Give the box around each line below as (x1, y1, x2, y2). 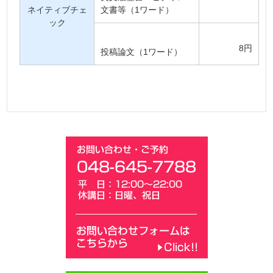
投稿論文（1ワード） (101, 47, 183, 57)
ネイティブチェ (27, 5, 87, 15)
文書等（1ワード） (101, 5, 174, 15)
